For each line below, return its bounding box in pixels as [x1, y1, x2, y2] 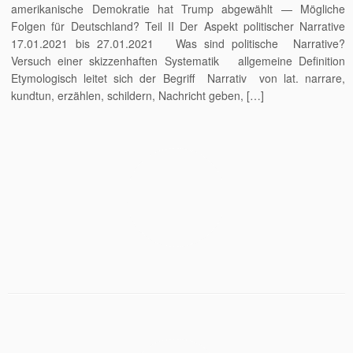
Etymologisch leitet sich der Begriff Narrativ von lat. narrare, [11, 69, 345, 86]
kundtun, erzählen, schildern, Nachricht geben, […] [11, 87, 265, 103]
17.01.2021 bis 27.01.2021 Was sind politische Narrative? [11, 35, 345, 51]
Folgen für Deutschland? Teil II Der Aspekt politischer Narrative [11, 17, 345, 34]
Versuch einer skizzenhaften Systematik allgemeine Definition [11, 52, 345, 69]
